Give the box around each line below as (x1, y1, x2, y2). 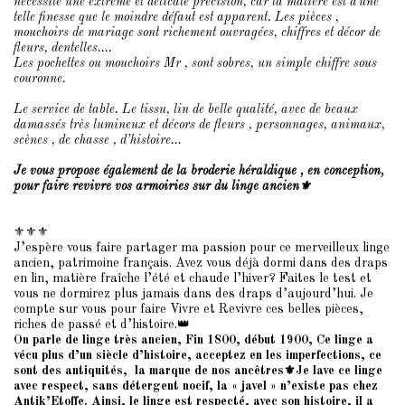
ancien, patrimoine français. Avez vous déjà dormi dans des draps (14, 257, 388, 269)
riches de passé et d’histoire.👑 (14, 318, 190, 331)
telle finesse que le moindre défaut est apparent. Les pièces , (14, 11, 339, 24)
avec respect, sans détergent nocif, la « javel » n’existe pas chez (14, 380, 378, 392)
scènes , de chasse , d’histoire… (14, 134, 182, 146)
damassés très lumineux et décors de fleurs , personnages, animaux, (14, 118, 385, 131)
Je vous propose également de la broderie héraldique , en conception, (14, 165, 384, 177)
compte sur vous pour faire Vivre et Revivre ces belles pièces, (14, 303, 363, 316)
